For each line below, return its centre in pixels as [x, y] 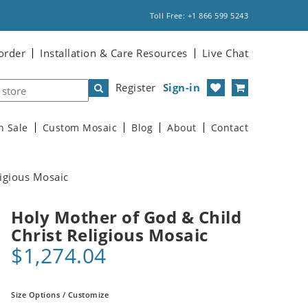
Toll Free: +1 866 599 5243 [199, 15]
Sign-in [181, 87]
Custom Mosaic [79, 128]
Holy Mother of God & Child [126, 217]
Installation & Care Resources [114, 53]
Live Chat [225, 53]
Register [135, 87]
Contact [229, 128]
